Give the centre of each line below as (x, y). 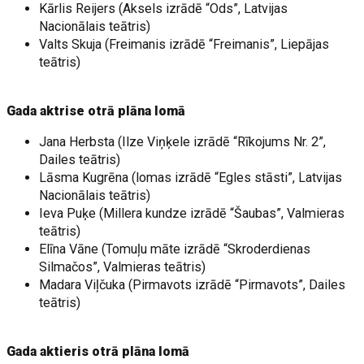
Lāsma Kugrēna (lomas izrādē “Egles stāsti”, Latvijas (191, 178)
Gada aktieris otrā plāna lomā (98, 351)
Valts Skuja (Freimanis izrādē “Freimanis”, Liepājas (184, 44)
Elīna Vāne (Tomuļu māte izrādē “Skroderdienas (175, 249)
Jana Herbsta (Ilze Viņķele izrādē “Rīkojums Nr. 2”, (183, 142)
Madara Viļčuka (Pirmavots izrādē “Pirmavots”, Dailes (193, 285)
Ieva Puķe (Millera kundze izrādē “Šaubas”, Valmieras (192, 213)
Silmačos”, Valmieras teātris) (123, 267)
